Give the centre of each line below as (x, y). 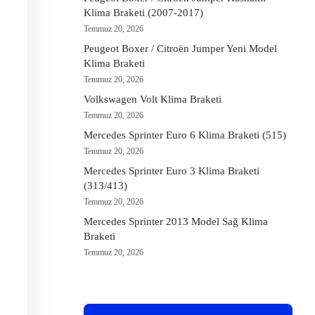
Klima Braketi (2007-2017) (143, 13)
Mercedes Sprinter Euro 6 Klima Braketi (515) (185, 135)
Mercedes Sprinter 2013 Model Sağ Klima (176, 221)
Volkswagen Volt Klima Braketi (153, 99)
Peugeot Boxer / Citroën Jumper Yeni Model (180, 49)
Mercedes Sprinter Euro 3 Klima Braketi (172, 171)
